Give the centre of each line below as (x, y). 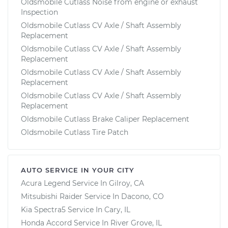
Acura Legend (46, 183)
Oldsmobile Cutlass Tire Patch (75, 132)
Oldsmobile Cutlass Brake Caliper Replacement (105, 119)
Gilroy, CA (126, 183)
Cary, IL (117, 209)
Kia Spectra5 (43, 209)
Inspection (39, 12)
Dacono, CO (142, 196)
